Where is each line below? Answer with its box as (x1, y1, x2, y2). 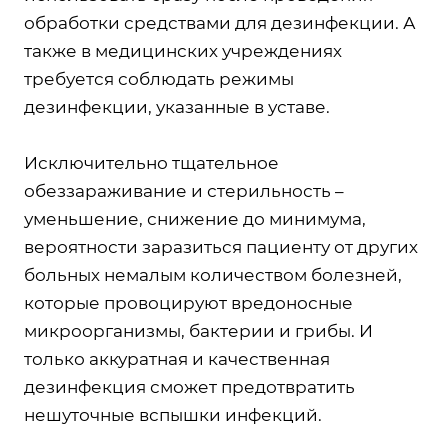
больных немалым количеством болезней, (24, 265, 402, 285)
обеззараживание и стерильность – (24, 181, 344, 201)
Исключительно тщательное (24, 153, 279, 173)
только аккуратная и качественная (24, 349, 330, 369)
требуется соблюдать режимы (24, 69, 294, 89)
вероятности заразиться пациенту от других (24, 237, 418, 257)
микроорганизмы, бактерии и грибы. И (24, 321, 373, 341)
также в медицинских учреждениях (24, 41, 342, 61)
